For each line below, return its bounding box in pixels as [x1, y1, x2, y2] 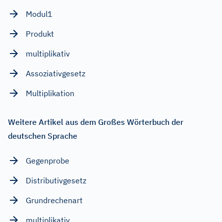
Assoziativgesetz [26, 68, 85, 78]
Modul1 [26, 8, 53, 19]
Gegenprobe [26, 155, 69, 166]
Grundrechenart [26, 195, 83, 205]
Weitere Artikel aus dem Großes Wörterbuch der [8, 116, 183, 127]
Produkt [26, 28, 54, 39]
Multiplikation [26, 88, 74, 98]
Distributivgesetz [26, 175, 86, 185]
